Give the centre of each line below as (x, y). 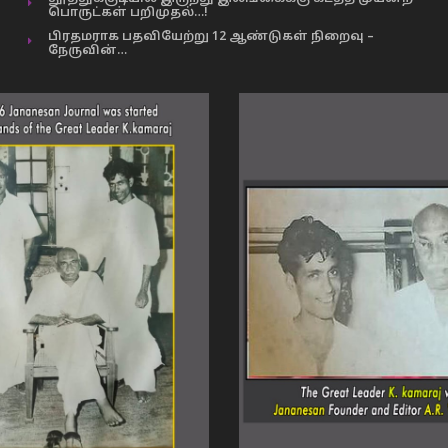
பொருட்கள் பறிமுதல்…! (127, 13)
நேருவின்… (87, 51)
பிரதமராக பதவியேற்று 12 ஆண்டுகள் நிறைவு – (210, 37)
